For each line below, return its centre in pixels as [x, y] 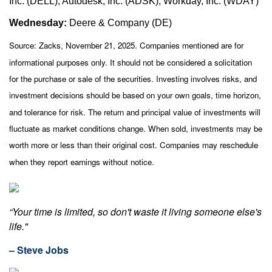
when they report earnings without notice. [82, 161]
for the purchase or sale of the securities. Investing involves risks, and [133, 78]
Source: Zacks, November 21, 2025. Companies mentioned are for [126, 45]
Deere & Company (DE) [121, 22]
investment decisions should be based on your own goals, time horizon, [135, 95]
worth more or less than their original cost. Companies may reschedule [134, 144]
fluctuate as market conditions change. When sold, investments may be [136, 128]
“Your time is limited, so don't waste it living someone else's [135, 212]
